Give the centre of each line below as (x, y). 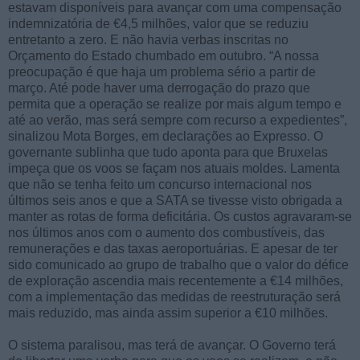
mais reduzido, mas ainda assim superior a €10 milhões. (168, 313)
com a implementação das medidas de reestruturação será (174, 297)
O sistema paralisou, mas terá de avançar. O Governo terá (172, 345)
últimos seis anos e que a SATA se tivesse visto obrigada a (175, 200)
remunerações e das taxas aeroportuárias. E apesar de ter (173, 248)
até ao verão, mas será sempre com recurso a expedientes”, (178, 120)
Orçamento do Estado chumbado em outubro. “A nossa (164, 55)
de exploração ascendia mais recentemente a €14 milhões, (176, 280)
